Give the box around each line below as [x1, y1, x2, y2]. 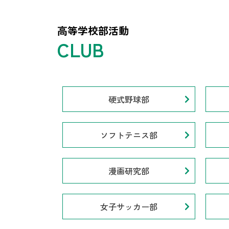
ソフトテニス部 [100, 129, 157, 141]
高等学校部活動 [57, 23, 129, 38]
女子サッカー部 [100, 200, 157, 213]
